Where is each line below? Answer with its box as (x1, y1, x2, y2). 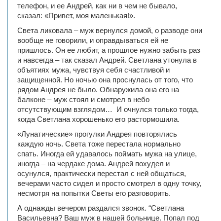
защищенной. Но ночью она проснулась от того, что (17, 75, 193, 84)
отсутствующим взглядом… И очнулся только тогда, (17, 105, 199, 113)
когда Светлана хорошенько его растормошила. (17, 115, 180, 123)
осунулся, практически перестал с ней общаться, (17, 169, 186, 178)
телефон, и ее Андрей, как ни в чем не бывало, (17, 1, 177, 10)
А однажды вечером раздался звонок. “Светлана (17, 204, 184, 212)
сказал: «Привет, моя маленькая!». (17, 11, 135, 20)
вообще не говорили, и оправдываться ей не (17, 36, 168, 44)
